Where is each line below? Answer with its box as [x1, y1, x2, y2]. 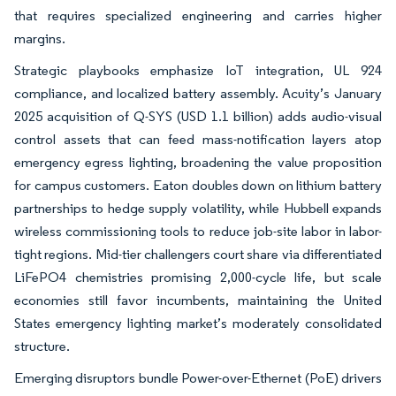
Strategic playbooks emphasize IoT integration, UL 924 [14, 61, 382, 79]
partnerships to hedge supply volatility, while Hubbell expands [14, 199, 382, 217]
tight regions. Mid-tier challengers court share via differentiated [14, 245, 382, 263]
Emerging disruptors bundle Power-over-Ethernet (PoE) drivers [14, 369, 382, 386]
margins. [14, 29, 65, 47]
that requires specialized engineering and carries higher [14, 6, 382, 24]
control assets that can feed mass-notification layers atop [14, 130, 382, 148]
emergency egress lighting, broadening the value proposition [14, 153, 382, 171]
